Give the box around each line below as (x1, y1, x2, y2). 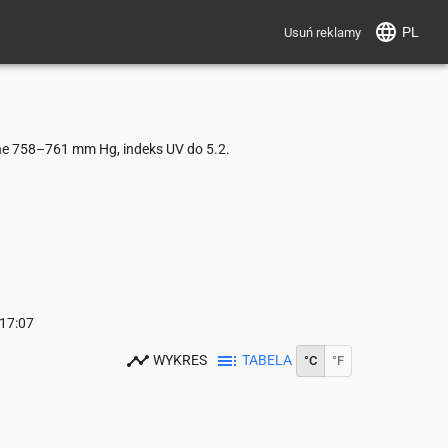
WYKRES (153, 352, 207, 368)
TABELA (242, 352, 292, 368)
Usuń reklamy (284, 24, 361, 40)
